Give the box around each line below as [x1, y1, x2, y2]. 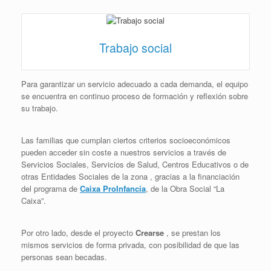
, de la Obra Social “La [146, 182, 224, 194]
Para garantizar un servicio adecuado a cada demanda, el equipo [21, 77, 248, 90]
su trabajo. [21, 102, 58, 114]
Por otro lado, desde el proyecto [21, 226, 135, 238]
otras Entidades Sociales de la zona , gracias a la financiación [21, 170, 240, 182]
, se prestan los [164, 226, 221, 238]
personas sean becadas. [21, 250, 107, 263]
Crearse [135, 226, 164, 238]
